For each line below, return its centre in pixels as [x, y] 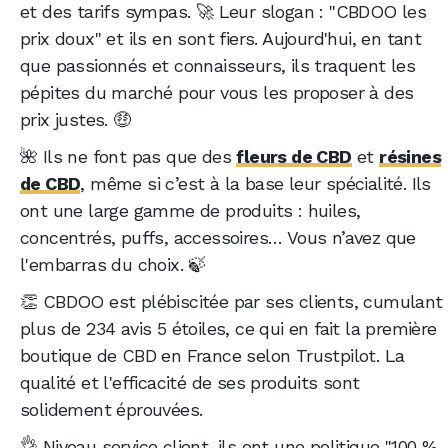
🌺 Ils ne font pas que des [128, 156]
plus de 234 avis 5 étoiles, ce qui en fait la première [228, 328]
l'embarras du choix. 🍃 [113, 264]
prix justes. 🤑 [75, 119]
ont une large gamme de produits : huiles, [190, 210]
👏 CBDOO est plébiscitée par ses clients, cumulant [231, 301]
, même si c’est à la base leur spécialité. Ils [255, 183]
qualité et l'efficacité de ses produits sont [190, 382]
